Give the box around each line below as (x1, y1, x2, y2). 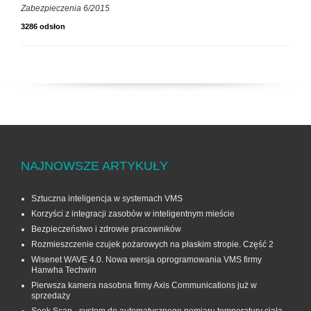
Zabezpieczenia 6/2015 (21, 3, 110, 13)
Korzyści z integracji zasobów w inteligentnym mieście (31, 208, 235, 219)
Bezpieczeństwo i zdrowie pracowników (31, 224, 181, 234)
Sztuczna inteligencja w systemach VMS (31, 193, 183, 203)
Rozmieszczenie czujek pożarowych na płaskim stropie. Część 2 (31, 239, 274, 249)
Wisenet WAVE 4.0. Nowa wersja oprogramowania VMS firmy (31, 254, 262, 264)
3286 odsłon (21, 22, 65, 31)
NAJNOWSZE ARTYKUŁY (21, 158, 168, 173)
